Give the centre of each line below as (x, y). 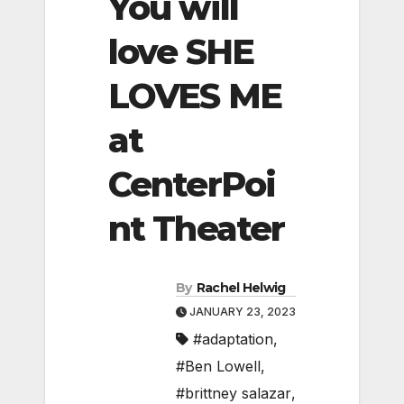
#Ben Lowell (218, 367)
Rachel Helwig (241, 288)
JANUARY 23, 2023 (241, 312)
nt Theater (197, 228)
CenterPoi (192, 184)
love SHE (181, 51)
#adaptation (233, 340)
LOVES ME (195, 96)
